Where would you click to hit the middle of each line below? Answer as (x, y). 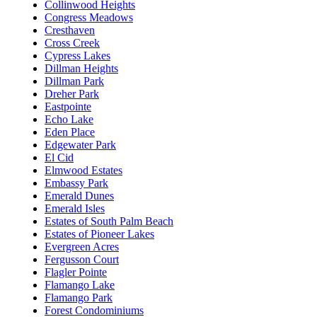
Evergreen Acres (82, 247)
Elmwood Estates (83, 171)
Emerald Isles (75, 209)
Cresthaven (70, 30)
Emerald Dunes (79, 196)
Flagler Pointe (76, 272)
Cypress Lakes (77, 56)
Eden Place (70, 132)
